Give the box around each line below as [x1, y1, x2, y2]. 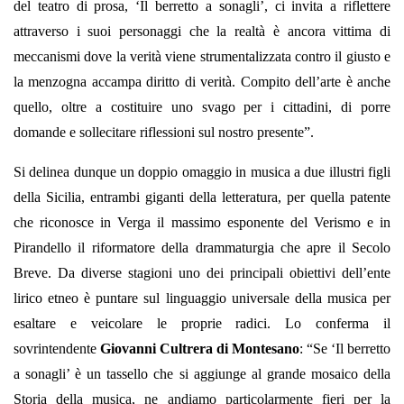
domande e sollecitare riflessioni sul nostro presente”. [14, 124, 314, 141]
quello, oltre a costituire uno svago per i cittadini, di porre [14, 99, 390, 115]
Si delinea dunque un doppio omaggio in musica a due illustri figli [14, 164, 390, 180]
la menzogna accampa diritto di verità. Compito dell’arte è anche [14, 74, 390, 90]
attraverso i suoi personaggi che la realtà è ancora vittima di [14, 23, 390, 40]
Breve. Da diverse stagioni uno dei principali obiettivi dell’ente [14, 265, 390, 281]
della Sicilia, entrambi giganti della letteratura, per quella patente [14, 189, 390, 206]
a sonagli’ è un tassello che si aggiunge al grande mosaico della [14, 366, 390, 382]
